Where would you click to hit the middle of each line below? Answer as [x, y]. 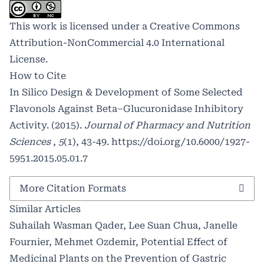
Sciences [31, 142]
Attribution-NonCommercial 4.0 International [117, 43]
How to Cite [38, 76]
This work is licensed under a [80, 27]
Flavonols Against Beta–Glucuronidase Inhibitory [126, 109]
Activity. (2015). [47, 126]
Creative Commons [195, 27]
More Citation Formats [73, 189]
